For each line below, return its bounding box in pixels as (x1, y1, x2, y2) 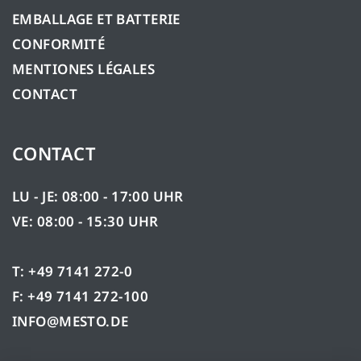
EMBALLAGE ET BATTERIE (12, 9, 180, 28)
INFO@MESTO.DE (12, 311, 129, 330)
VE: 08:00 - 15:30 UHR (12, 211, 159, 230)
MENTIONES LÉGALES (12, 59, 156, 78)
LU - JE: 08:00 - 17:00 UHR (12, 186, 184, 205)
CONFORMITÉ (12, 34, 106, 53)
